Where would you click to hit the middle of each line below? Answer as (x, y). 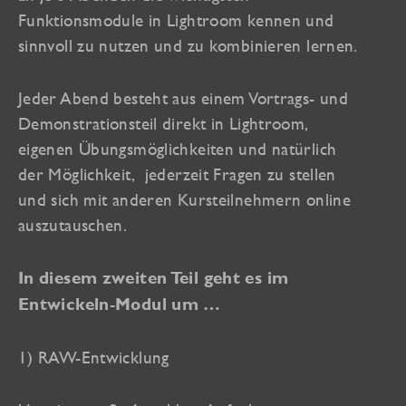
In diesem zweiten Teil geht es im (154, 278)
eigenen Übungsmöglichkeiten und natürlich (178, 149)
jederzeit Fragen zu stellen (240, 174)
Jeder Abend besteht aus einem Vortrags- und (184, 98)
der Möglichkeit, (77, 174)
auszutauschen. (73, 225)
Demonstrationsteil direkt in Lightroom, (163, 124)
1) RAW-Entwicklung (94, 357)
